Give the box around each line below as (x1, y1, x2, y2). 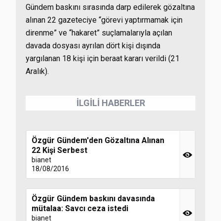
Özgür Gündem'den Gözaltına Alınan (32, 136, 164, 145)
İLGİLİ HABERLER (76, 98, 145, 108)
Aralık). (26, 67, 49, 76)
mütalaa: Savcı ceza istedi (32, 204, 128, 213)
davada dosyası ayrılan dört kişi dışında (26, 41, 160, 50)
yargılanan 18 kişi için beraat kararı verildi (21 (26, 54, 180, 63)
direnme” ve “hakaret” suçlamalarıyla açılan (26, 28, 172, 37)
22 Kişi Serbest (32, 146, 87, 155)
